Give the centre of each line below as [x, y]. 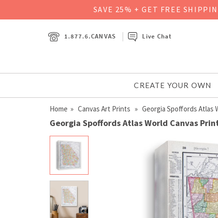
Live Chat [157, 36]
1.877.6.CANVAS [90, 36]
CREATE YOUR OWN [173, 85]
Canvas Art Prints [105, 109]
